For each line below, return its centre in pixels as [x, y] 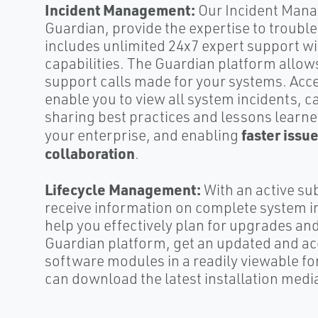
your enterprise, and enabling [143, 135]
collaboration [89, 153]
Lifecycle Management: [122, 189]
